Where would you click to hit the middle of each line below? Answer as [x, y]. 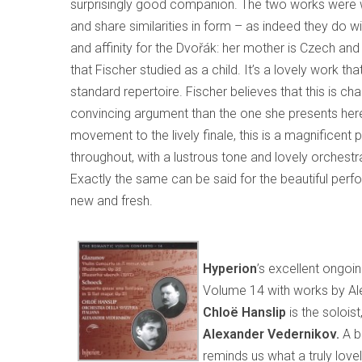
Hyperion [230, 269]
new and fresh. [112, 201]
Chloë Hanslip [244, 312]
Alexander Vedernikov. [271, 334]
